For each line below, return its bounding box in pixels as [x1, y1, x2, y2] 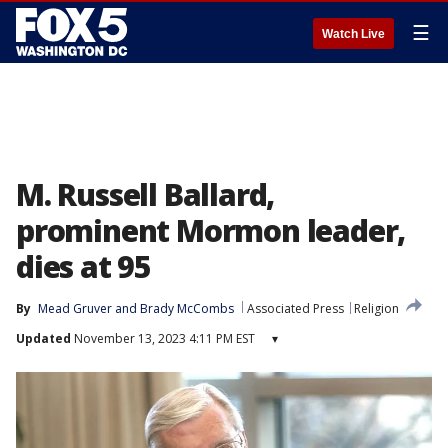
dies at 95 [16, 246, 151, 287]
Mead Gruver [38, 300, 112, 317]
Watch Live [322, 27, 385, 41]
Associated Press [247, 300, 344, 317]
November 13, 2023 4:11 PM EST [71, 330, 255, 347]
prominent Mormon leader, [16, 210, 406, 251]
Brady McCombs [140, 300, 234, 317]
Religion [354, 300, 399, 317]
